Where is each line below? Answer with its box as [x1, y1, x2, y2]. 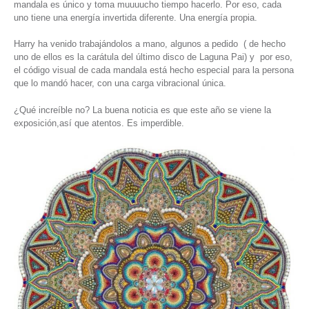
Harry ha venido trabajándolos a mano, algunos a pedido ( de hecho [14, 39, 286, 50]
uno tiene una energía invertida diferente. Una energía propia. [14, 12, 257, 23]
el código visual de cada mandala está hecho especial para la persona [14, 65, 294, 76]
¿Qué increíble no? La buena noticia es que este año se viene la [14, 104, 271, 115]
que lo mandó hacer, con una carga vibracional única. [14, 78, 226, 89]
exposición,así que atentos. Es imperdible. [14, 117, 184, 128]
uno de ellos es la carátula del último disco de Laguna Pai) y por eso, [14, 52, 292, 63]
